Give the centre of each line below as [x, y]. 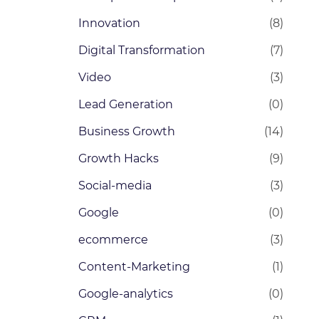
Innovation [109, 23]
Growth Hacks [118, 158]
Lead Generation [125, 104]
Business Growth [126, 131]
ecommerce [113, 240]
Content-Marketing [134, 267]
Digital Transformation [141, 50]
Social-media [115, 185]
